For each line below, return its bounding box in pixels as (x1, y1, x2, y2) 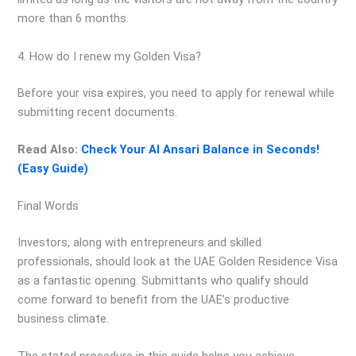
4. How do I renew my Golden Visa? (17, 48, 202, 64)
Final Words (17, 199, 79, 214)
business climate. (17, 311, 110, 327)
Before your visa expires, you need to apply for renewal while (17, 85, 335, 100)
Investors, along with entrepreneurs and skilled (17, 235, 262, 250)
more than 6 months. (17, 11, 130, 26)
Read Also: (17, 141, 82, 157)
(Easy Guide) (17, 161, 89, 176)
